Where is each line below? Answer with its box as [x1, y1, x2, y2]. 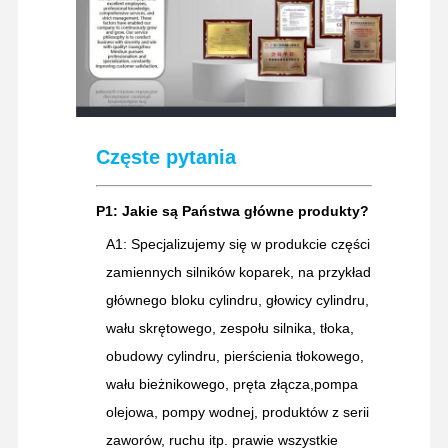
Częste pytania [95, 145, 236, 168]
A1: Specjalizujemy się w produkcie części [105, 235, 370, 252]
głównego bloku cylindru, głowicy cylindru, [105, 291, 369, 308]
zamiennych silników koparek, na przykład [105, 263, 371, 280]
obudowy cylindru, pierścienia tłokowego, [105, 347, 364, 364]
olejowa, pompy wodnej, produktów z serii [105, 403, 369, 420]
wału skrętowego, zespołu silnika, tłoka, [105, 319, 354, 336]
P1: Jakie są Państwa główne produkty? [95, 202, 369, 219]
